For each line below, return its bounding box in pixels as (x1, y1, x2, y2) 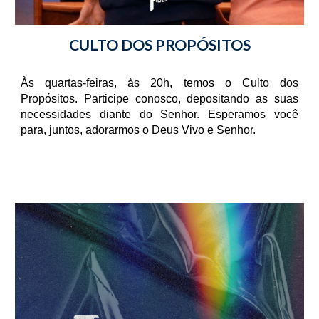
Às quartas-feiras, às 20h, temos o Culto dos (21, 77, 298, 90)
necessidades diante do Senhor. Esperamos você (21, 108, 298, 121)
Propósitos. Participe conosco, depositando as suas (21, 93, 298, 105)
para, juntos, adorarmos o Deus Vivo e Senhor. (21, 124, 256, 137)
